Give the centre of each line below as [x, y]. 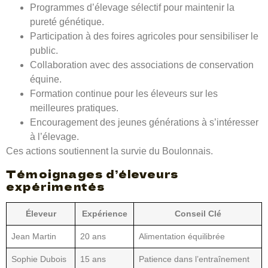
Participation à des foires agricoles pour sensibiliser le [144, 36]
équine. [46, 80]
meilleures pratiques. [74, 108]
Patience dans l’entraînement [194, 259]
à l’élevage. [54, 137]
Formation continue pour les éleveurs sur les [124, 94]
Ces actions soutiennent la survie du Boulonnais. [109, 151]
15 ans [93, 259]
